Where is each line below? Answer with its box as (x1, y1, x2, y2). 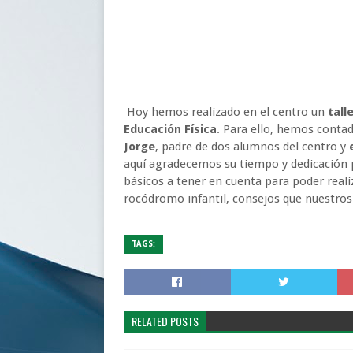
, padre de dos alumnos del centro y (155, 139, 349, 154)
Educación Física (124, 122, 217, 136)
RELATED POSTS (132, 313, 199, 329)
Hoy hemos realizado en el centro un (124, 105, 325, 119)
